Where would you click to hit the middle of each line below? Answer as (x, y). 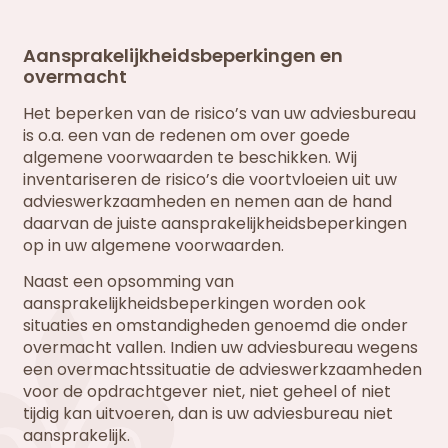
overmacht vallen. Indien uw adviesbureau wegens (221, 347)
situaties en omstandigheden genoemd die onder (216, 325)
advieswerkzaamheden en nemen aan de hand (208, 201)
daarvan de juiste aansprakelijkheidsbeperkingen (215, 223)
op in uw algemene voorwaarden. (154, 245)
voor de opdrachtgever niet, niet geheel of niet (207, 391)
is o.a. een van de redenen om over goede (187, 135)
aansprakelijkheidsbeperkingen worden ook (195, 303)
